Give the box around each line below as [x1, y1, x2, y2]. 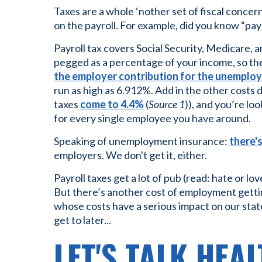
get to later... [54, 213, 111, 226]
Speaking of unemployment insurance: [54, 135, 229, 147]
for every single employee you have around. [54, 112, 251, 125]
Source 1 [149, 98, 185, 111]
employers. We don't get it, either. [54, 149, 207, 161]
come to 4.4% [80, 98, 144, 111]
